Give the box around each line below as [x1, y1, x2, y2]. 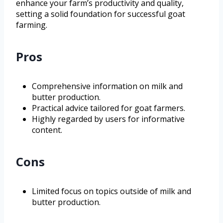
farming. [16, 19, 47, 30]
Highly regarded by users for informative [32, 113, 185, 124]
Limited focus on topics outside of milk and [32, 185, 191, 197]
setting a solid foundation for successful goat [16, 8, 185, 19]
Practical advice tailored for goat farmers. [32, 102, 185, 113]
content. [32, 124, 62, 135]
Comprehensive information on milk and [32, 80, 183, 92]
